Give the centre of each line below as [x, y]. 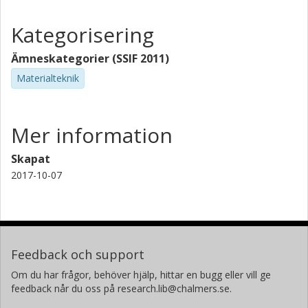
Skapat [31, 158]
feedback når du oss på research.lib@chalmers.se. [121, 288]
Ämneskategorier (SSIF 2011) [90, 58]
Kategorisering [82, 35]
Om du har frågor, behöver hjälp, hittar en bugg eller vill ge [141, 274]
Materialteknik [48, 78]
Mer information [92, 135]
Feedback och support [78, 254]
